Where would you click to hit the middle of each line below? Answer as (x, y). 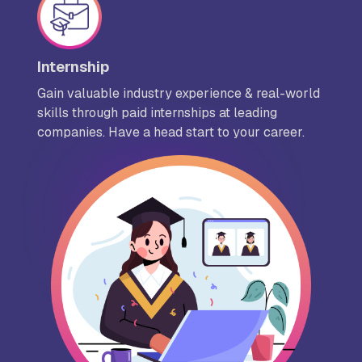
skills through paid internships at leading (157, 113)
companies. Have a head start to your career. (171, 133)
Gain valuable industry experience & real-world (179, 94)
